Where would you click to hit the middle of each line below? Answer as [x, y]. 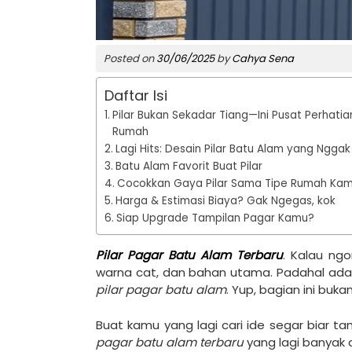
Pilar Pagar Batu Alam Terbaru [189, 255]
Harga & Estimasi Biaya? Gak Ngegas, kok [225, 201]
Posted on [130, 58]
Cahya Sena [263, 58]
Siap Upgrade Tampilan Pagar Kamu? [215, 218]
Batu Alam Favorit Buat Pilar [189, 166]
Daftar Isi [136, 95]
